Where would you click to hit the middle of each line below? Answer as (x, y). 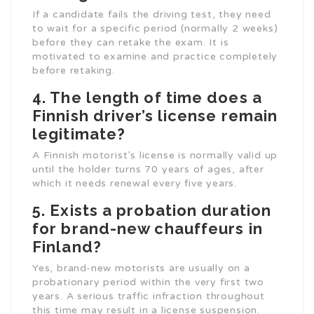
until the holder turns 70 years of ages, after (148, 170)
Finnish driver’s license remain (155, 116)
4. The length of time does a (147, 98)
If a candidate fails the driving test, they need (152, 15)
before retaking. (74, 71)
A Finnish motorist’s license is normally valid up (155, 156)
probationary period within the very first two (148, 282)
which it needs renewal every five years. (135, 184)
